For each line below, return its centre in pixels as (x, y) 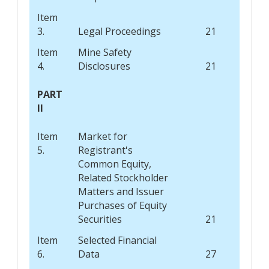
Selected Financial (117, 240)
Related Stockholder (123, 177)
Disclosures (104, 66)
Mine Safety (104, 52)
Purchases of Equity (122, 205)
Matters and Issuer (121, 191)
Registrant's (105, 150)
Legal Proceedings (119, 31)
